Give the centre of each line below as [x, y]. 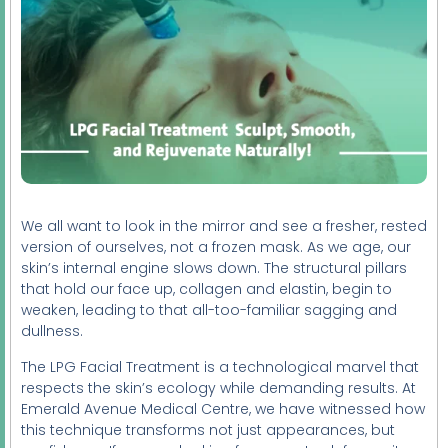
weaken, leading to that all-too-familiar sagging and [209, 310]
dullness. [52, 331]
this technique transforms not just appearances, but [208, 429]
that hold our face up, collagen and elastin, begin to [206, 289]
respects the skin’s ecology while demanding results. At [218, 387]
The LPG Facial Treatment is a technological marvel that [220, 366]
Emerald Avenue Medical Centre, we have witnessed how [223, 408]
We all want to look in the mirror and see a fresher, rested [224, 226]
